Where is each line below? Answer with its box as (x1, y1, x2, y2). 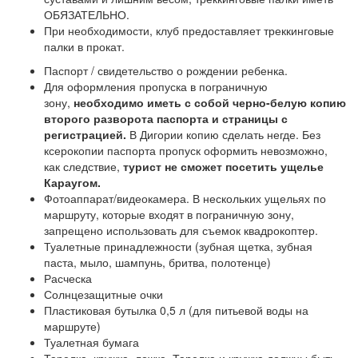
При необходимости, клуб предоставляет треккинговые (44, 22, 334, 38)
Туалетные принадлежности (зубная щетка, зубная (44, 238, 312, 254)
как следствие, (44, 158, 123, 174)
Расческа (44, 270, 92, 286)
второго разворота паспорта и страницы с (44, 110, 288, 126)
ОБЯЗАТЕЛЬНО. (44, 6, 129, 22)
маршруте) (44, 318, 101, 334)
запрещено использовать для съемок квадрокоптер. (44, 222, 318, 238)
